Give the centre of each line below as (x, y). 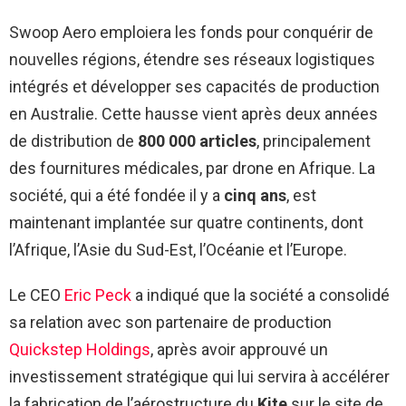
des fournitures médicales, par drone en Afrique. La (192, 168)
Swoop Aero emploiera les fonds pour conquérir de (191, 32)
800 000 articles (197, 141)
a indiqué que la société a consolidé (261, 295)
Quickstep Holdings (80, 349)
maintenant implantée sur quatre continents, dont (186, 222)
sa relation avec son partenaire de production (170, 322)
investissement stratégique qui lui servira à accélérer (199, 377)
